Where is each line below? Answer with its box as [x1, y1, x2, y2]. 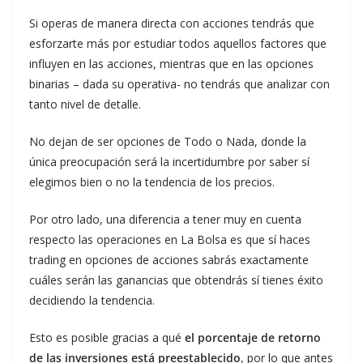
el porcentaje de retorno [185, 330, 321, 345]
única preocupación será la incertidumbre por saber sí [29, 154, 310, 169]
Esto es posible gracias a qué [29, 330, 185, 345]
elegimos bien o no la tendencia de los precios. [29, 174, 275, 190]
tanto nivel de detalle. [29, 96, 141, 112]
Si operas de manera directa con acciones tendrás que [29, 15, 314, 31]
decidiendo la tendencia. [29, 293, 155, 308]
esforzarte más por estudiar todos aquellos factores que [29, 36, 327, 51]
